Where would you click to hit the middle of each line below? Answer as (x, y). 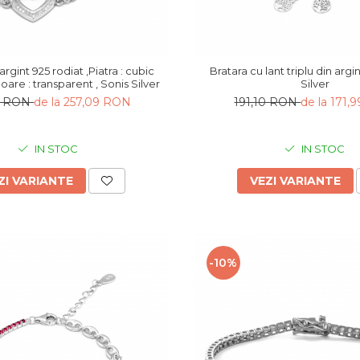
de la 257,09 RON (83, 102)
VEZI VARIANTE (295, 180)
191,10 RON (268, 102)
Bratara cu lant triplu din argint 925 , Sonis (262, 70)
